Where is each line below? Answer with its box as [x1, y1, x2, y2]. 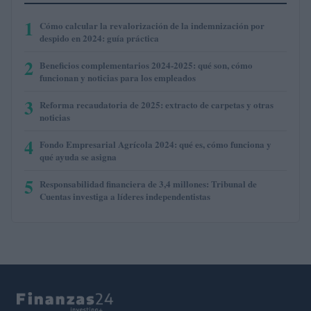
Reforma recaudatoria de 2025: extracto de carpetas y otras [40, 97, 274, 111]
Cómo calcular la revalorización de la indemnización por [40, 18, 264, 32]
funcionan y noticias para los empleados [40, 70, 196, 84]
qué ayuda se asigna [40, 149, 117, 163]
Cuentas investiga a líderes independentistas [40, 189, 210, 203]
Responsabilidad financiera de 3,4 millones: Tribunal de [40, 176, 257, 190]
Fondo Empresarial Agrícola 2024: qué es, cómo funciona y [40, 137, 271, 151]
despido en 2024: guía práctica [40, 31, 159, 44]
